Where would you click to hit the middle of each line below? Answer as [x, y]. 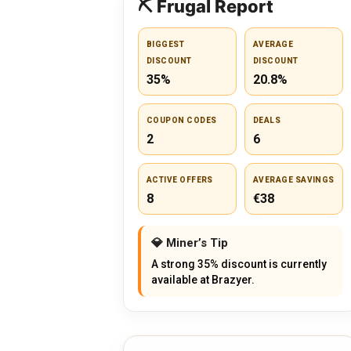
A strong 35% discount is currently [239, 264]
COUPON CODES [182, 121]
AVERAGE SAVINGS [294, 180]
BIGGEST [166, 45]
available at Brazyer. [203, 280]
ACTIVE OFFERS [180, 180]
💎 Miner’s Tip [190, 243]
